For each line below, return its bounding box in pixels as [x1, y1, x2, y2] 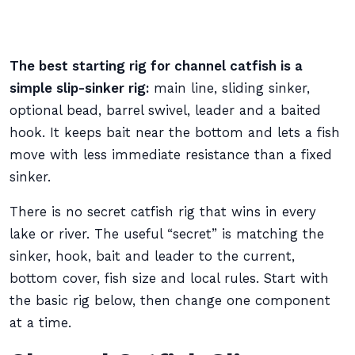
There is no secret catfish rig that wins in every [10, 204, 316, 219]
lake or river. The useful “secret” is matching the [10, 227, 324, 242]
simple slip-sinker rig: [10, 81, 149, 96]
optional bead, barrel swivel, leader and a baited [10, 103, 321, 118]
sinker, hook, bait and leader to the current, [10, 249, 295, 264]
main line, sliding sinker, [149, 81, 310, 96]
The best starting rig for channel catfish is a [10, 59, 303, 74]
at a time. [10, 315, 71, 330]
